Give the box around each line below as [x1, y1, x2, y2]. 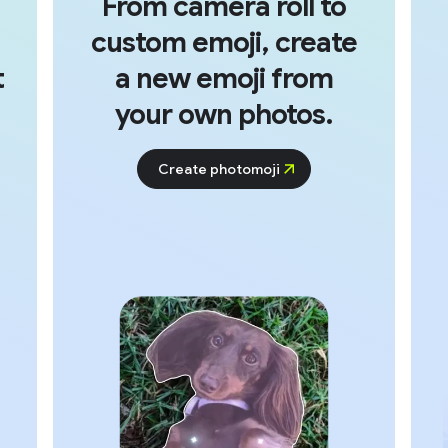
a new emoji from [114, 61, 333, 97]
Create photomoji [157, 160, 280, 179]
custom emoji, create [90, 25, 357, 61]
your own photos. [114, 97, 333, 133]
